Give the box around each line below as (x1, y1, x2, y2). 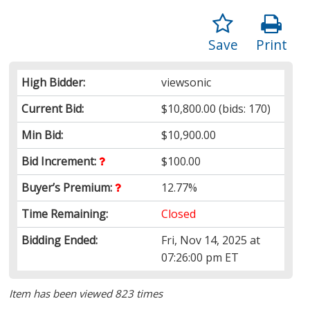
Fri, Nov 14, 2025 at (161, 232, 261, 248)
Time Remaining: (21, 206, 109, 221)
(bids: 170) (216, 100, 271, 116)
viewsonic (161, 74, 212, 90)
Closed (161, 206, 197, 221)
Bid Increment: (21, 153, 100, 169)
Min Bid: (21, 127, 64, 143)
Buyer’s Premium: (21, 179, 116, 195)
